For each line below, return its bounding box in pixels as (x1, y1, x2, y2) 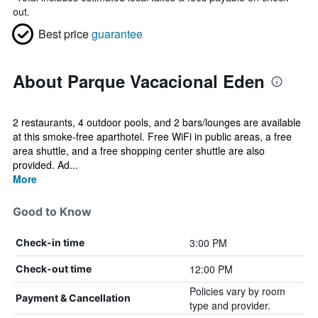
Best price (38, 26, 89, 42)
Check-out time (16, 263, 92, 275)
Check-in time (16, 236, 84, 248)
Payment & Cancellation (16, 292, 131, 304)
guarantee (92, 26, 143, 42)
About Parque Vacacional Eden (13, 69, 265, 93)
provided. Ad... (13, 158, 78, 172)
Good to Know (13, 204, 92, 219)
